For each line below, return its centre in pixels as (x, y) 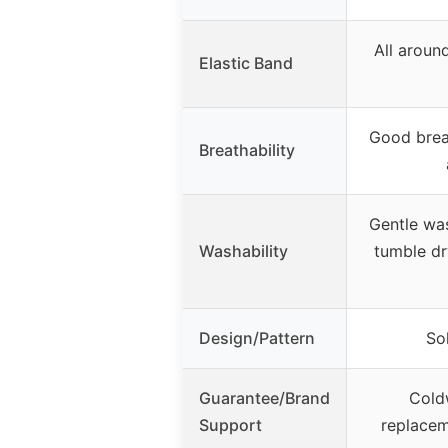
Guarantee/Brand (264, 397)
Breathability (247, 149)
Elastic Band (246, 62)
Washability (243, 250)
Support (230, 424)
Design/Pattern (257, 337)
